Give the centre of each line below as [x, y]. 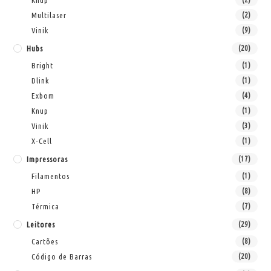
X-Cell [42, 141]
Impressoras [47, 159]
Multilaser [49, 15]
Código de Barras [62, 256]
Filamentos [51, 176]
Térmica [46, 206]
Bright [43, 65]
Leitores [41, 224]
